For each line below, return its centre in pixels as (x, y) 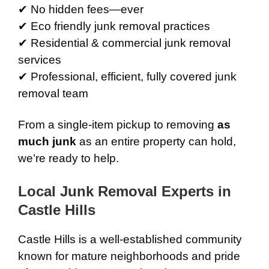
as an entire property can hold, (156, 141)
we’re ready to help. (68, 158)
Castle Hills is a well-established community (130, 239)
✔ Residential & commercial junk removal (124, 43)
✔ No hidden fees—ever (81, 9)
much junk (47, 141)
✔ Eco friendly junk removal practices (114, 26)
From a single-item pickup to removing (118, 125)
